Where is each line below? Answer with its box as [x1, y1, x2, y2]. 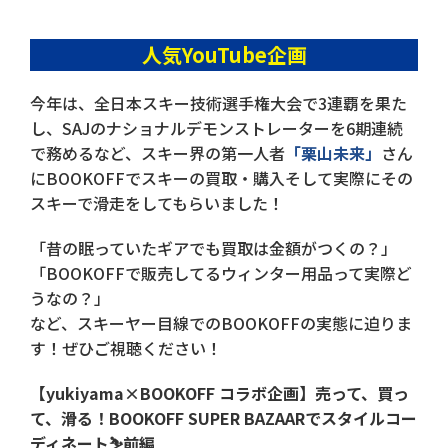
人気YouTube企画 [141, 39, 307, 69]
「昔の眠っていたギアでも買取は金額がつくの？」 [30, 235, 397, 260]
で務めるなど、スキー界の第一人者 [30, 140, 285, 165]
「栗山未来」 [285, 140, 381, 165]
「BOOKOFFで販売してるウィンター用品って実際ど [30, 260, 412, 285]
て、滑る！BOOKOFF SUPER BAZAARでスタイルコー [30, 405, 417, 430]
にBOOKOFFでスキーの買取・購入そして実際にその [30, 165, 413, 190]
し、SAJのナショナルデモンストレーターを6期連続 [30, 115, 403, 140]
